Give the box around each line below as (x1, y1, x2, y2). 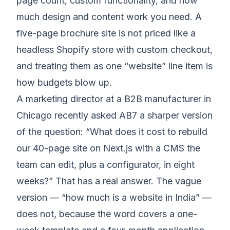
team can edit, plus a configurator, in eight (16, 159, 195, 170)
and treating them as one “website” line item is (16, 61, 213, 72)
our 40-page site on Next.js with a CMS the (16, 143, 200, 154)
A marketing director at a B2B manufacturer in (16, 93, 211, 105)
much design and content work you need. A (16, 11, 202, 23)
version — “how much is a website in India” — (16, 192, 212, 203)
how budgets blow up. (16, 77, 112, 88)
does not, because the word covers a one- (16, 208, 197, 220)
